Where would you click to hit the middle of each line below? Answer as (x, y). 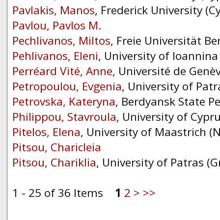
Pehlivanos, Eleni (55, 56)
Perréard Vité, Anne (62, 71)
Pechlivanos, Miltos (61, 41)
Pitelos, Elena (46, 132)
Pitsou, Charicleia (57, 147)
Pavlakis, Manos (54, 10)
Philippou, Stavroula (64, 117)
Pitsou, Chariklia (54, 162)
